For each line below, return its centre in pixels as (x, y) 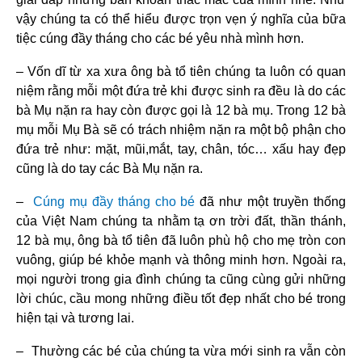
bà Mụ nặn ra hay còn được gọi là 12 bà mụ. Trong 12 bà (181, 111)
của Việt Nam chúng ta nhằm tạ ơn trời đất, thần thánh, (181, 221)
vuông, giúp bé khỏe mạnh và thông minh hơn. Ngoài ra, (181, 260)
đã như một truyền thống (271, 202)
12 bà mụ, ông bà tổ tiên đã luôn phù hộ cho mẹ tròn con (181, 241)
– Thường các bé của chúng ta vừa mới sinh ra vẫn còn (181, 351)
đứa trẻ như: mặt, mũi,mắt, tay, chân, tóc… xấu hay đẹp (181, 149)
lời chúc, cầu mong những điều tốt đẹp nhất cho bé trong (181, 299)
